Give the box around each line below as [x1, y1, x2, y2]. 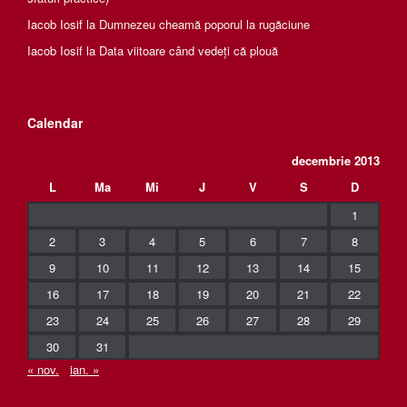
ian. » [70, 361, 99, 379]
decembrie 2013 [292, 151, 380, 169]
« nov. [27, 361, 59, 379]
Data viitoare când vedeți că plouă [99, 41, 278, 59]
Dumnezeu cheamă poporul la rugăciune [99, 15, 310, 33]
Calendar [27, 113, 83, 132]
